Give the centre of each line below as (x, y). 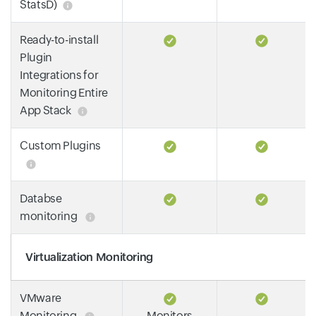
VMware (41, 298)
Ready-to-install (59, 39)
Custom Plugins (60, 145)
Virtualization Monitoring (89, 257)
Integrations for (59, 75)
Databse (41, 198)
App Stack (45, 110)
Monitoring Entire (64, 92)
